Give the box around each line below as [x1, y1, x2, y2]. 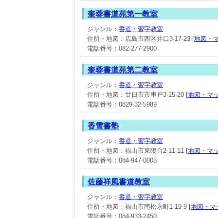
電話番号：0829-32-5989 [87, 101, 157, 108]
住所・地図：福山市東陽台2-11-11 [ [87, 147, 188, 154]
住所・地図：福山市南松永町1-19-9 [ [87, 203, 191, 210]
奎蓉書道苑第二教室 [88, 66, 158, 74]
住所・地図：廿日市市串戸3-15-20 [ [87, 91, 188, 98]
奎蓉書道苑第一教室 [88, 10, 158, 18]
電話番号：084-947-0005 [87, 157, 157, 164]
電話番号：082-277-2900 [87, 45, 157, 52]
